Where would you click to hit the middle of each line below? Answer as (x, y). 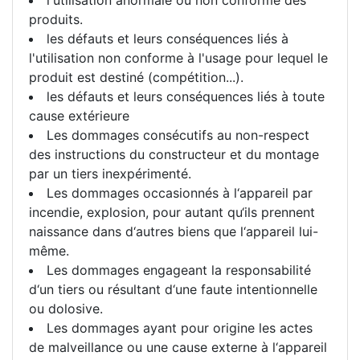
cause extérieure (79, 115)
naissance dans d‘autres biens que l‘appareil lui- (174, 231)
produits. (56, 19)
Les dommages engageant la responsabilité (179, 270)
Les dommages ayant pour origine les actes (180, 327)
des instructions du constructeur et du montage (174, 154)
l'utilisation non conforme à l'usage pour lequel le (178, 57)
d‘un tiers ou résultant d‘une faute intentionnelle (173, 289)
